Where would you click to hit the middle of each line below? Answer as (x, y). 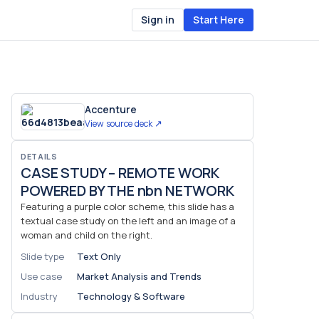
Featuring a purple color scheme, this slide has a (127, 206)
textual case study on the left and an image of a (128, 221)
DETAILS (39, 156)
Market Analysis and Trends (139, 276)
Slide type (42, 256)
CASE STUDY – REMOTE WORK (120, 173)
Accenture (111, 109)
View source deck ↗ (124, 124)
